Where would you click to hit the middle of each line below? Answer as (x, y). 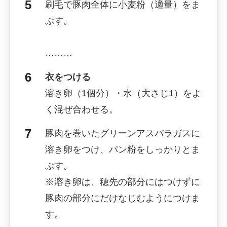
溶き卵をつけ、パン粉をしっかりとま (122, 149)
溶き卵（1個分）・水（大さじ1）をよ (123, 93)
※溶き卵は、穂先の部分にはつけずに (122, 182)
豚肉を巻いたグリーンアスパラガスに (122, 133)
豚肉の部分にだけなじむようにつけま (122, 198)
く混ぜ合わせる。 (81, 109)
